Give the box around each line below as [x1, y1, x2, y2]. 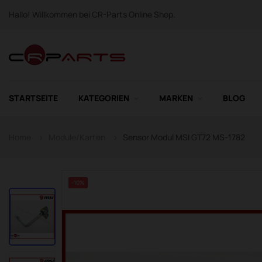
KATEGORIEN [78, 92, 129, 104]
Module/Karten [49, 132, 105, 143]
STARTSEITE [9, 92, 58, 104]
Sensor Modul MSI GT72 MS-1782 [123, 132, 245, 143]
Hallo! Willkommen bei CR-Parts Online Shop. [9, 9, 175, 20]
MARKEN [159, 92, 193, 104]
